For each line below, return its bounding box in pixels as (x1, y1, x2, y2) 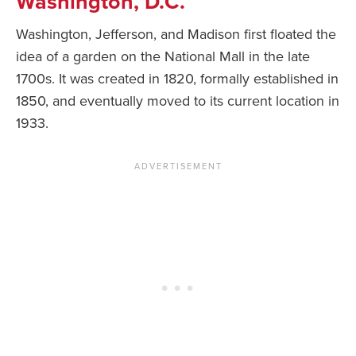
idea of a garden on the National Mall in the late (16, 48, 310, 66)
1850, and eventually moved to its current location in (16, 92, 339, 110)
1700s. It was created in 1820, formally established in (16, 70, 339, 88)
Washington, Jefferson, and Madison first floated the (16, 25, 336, 44)
